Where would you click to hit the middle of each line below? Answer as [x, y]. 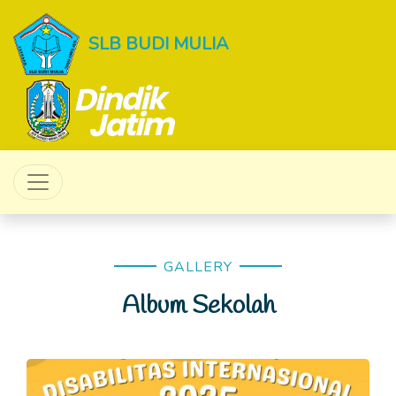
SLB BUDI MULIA [159, 44]
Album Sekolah [198, 306]
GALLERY [198, 267]
